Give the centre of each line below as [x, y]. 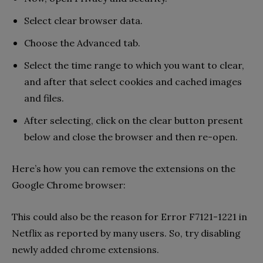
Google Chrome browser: [69, 185]
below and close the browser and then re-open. [131, 137]
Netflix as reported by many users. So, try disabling [126, 233]
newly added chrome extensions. [85, 250]
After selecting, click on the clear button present [134, 121]
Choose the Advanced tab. [82, 43]
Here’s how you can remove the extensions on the [124, 169]
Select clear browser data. [83, 21]
